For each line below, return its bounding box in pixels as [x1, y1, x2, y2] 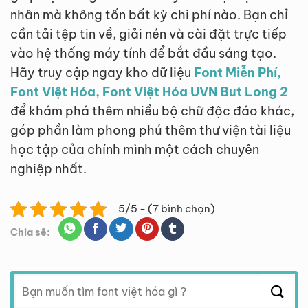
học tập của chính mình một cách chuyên [10, 141, 259, 157]
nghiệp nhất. [10, 160, 87, 177]
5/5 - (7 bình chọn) [118, 202, 215, 216]
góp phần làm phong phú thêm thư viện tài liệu [10, 122, 291, 138]
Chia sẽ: [10, 226, 50, 239]
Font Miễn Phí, [194, 64, 281, 80]
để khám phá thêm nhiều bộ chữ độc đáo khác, [10, 102, 294, 119]
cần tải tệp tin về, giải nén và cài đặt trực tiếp [10, 25, 287, 42]
